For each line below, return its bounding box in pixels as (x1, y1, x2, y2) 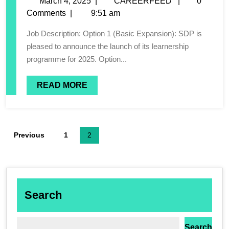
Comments (27, 8, 66, 17)
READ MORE (37, 80, 87, 89)
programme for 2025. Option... (27, 54, 127, 63)
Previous (14, 130, 44, 139)
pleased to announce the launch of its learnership (27, 41, 189, 51)
